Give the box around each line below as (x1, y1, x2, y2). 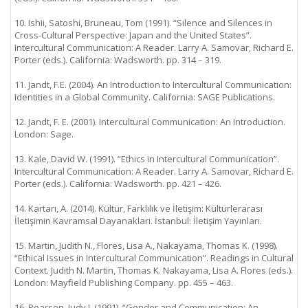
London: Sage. (14, 128, 74, 140)
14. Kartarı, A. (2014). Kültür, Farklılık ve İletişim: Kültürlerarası (14, 202, 263, 214)
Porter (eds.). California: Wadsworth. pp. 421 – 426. (14, 177, 221, 190)
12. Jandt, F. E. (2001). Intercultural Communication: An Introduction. (14, 115, 285, 128)
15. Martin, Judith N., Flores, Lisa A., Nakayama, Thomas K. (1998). (14, 239, 278, 252)
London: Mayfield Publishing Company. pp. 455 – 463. (14, 276, 233, 289)
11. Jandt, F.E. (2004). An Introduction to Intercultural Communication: (14, 78, 291, 91)
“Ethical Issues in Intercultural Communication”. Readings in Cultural (14, 252, 294, 264)
